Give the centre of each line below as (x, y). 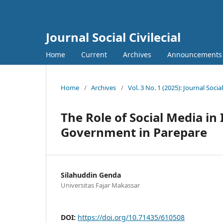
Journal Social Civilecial (113, 37)
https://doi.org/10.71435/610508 (131, 217)
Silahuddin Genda (91, 175)
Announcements (195, 54)
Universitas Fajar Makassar (100, 185)
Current (94, 54)
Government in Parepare (134, 132)
